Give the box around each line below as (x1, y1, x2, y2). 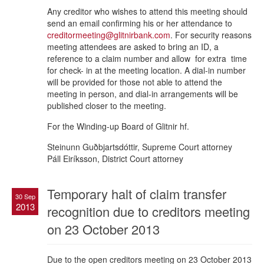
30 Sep (15, 191, 35, 201)
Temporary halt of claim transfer (47, 184, 226, 203)
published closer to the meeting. (47, 99, 166, 111)
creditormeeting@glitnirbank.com (47, 28, 170, 41)
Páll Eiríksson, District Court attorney (47, 152, 183, 164)
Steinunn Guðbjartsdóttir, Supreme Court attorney (47, 140, 232, 153)
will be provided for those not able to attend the (47, 75, 222, 88)
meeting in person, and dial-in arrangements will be (47, 87, 238, 100)
